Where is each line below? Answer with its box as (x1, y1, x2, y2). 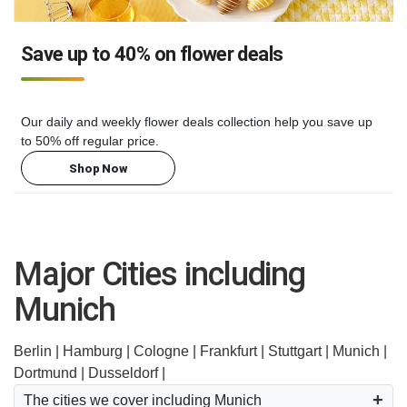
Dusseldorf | (88, 365, 165, 382)
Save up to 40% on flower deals (21, 43, 283, 66)
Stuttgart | (268, 343, 333, 360)
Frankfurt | (200, 343, 268, 360)
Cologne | (134, 343, 200, 360)
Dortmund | (14, 365, 88, 382)
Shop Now (69, 161, 127, 175)
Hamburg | (63, 343, 134, 360)
